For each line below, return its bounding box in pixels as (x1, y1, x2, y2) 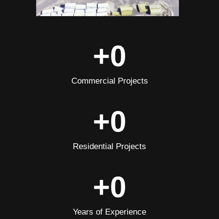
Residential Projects (73, 142, 146, 152)
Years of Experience (73, 207, 146, 217)
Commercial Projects (71, 76, 148, 86)
